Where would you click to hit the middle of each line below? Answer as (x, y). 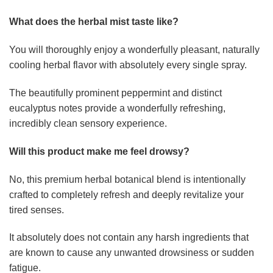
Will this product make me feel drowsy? (99, 151)
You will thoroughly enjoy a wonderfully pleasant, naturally (134, 50)
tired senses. (37, 210)
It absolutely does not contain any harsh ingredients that (129, 238)
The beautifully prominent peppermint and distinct (115, 93)
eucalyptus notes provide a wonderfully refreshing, (117, 108)
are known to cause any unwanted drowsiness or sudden (132, 253)
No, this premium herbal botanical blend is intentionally (127, 179)
